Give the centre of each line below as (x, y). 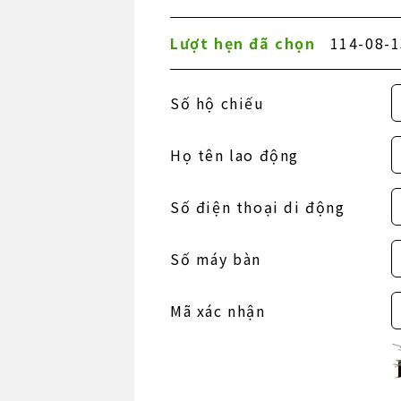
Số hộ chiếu (218, 102)
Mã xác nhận (218, 310)
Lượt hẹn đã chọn (243, 43)
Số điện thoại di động (258, 206)
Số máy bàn (216, 258)
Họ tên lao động (235, 154)
